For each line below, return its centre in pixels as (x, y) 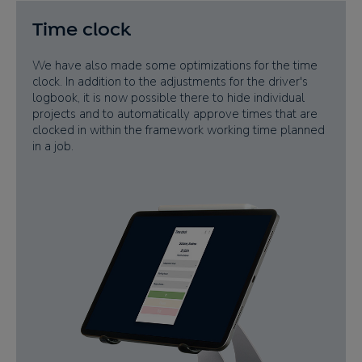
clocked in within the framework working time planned (179, 130)
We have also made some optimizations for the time (175, 65)
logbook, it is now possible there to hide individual (168, 97)
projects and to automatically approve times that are (175, 114)
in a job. (53, 146)
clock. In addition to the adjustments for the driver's (170, 81)
